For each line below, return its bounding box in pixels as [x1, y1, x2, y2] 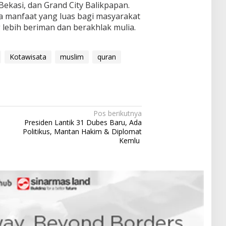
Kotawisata [10, 51, 46, 62]
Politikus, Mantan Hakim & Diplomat [23, 126, 142, 136]
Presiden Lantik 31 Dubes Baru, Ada [24, 117, 142, 127]
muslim [60, 51, 84, 62]
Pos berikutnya [93, 108, 142, 118]
